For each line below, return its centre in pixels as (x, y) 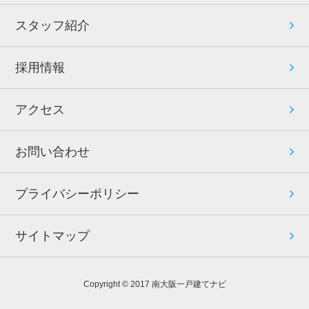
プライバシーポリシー (78, 193)
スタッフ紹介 (53, 25)
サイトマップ (53, 236)
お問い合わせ (53, 151)
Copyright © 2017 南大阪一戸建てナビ (154, 284)
